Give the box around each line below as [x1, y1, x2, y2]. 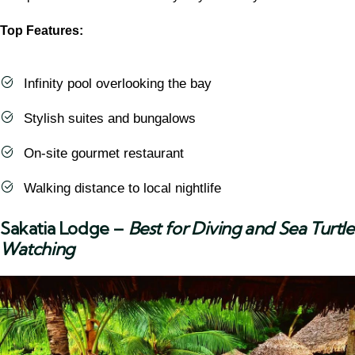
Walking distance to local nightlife [24, 181, 221, 197]
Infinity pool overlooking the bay [24, 76, 212, 92]
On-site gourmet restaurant [24, 146, 184, 162]
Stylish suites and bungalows [24, 111, 196, 127]
